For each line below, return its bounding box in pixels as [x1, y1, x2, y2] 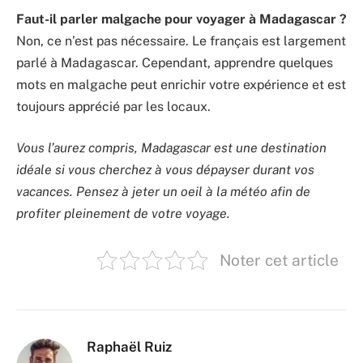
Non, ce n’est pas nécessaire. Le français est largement [16, 32, 346, 49]
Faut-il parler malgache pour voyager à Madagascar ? [16, 11, 347, 27]
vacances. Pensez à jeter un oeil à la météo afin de [16, 184, 310, 200]
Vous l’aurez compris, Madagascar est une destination [16, 140, 327, 156]
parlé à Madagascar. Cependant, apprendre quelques [16, 54, 333, 70]
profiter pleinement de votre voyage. [16, 206, 230, 222]
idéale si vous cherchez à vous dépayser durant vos [16, 162, 314, 178]
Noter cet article [219, 251, 339, 270]
